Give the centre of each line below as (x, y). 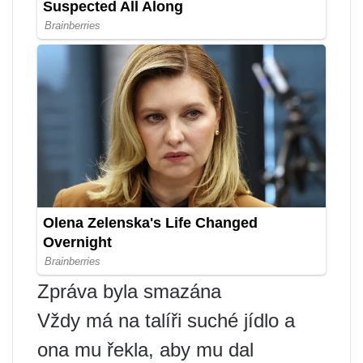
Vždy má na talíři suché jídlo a (166, 321)
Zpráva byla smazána (129, 292)
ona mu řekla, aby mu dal (145, 350)
